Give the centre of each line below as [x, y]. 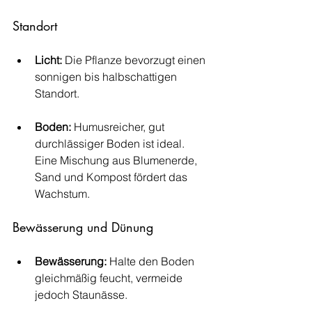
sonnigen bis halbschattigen [107, 76]
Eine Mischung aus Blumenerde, [117, 160]
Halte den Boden [152, 261]
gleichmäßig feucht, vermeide [110, 278]
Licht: [48, 60]
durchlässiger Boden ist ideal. [111, 143]
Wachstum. [62, 193]
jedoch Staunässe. [81, 294]
